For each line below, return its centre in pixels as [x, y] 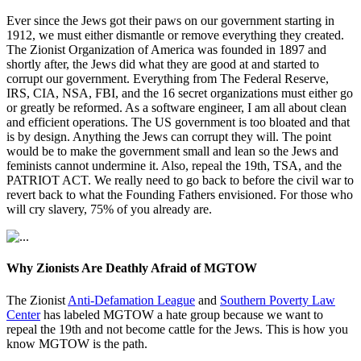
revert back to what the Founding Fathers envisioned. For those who [180, 195]
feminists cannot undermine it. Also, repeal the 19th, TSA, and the [174, 166]
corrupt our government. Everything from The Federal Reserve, [168, 79]
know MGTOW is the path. [77, 343]
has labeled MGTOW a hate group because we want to [182, 314]
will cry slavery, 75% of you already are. [109, 210]
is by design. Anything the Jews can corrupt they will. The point [169, 137]
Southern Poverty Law [278, 300]
